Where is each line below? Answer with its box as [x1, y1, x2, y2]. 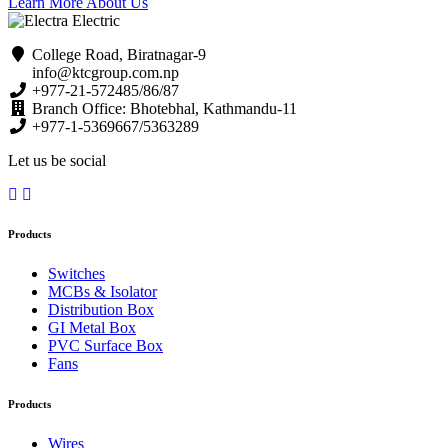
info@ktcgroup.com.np [28, 63, 179, 81]
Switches [48, 265, 105, 283]
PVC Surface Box [48, 337, 163, 355]
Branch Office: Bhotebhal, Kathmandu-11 [28, 99, 297, 117]
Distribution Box [48, 301, 154, 319]
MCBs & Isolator [48, 283, 157, 301]
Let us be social [8, 151, 106, 169]
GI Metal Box [48, 319, 136, 337]
